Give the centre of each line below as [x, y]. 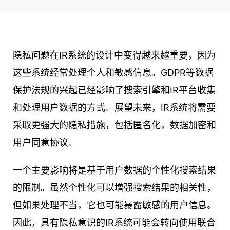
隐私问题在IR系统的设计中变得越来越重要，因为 [114, 55]
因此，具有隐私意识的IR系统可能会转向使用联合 [114, 223]
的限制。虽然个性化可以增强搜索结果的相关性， [114, 188]
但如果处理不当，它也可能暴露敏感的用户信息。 [114, 205]
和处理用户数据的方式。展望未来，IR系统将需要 [114, 108]
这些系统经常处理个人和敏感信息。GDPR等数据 [113, 73]
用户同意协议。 [45, 143]
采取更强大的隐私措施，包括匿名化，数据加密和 [114, 125]
